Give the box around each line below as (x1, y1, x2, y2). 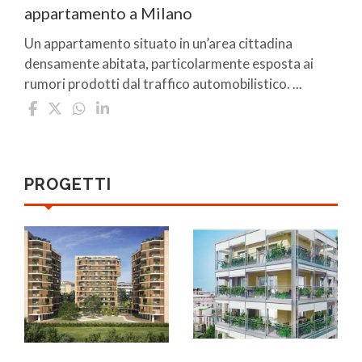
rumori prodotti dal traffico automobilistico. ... (24, 75, 302, 93)
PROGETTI (24, 175, 112, 195)
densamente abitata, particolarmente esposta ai (24, 55, 314, 73)
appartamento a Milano (24, 3, 192, 23)
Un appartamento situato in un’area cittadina (24, 35, 293, 53)
